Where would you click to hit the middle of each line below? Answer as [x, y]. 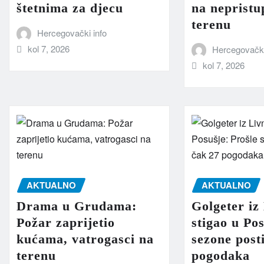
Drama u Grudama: [77, 206]
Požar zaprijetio [66, 223]
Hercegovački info [72, 32]
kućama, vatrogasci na [85, 239]
